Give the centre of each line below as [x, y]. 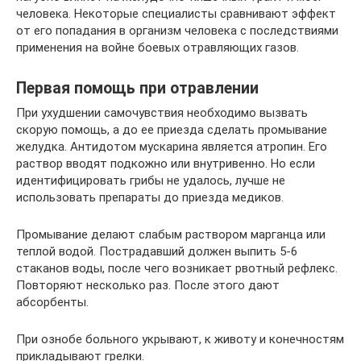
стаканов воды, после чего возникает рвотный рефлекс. [177, 268]
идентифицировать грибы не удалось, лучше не [151, 180]
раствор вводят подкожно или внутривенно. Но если [166, 163]
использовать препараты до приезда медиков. [150, 197]
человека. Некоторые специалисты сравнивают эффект [176, 13]
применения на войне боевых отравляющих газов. [158, 47]
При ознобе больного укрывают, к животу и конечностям [180, 339]
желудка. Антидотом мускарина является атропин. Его [172, 146]
